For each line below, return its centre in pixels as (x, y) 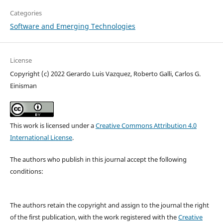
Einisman (23, 86)
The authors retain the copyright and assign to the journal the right (109, 205)
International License (41, 138)
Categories (26, 13)
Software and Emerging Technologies (72, 26)
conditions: (26, 171)
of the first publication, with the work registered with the (94, 217)
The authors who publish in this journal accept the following (98, 160)
